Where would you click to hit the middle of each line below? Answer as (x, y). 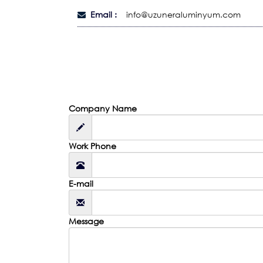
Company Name (103, 108)
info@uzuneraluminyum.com (183, 15)
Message (86, 221)
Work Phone (92, 146)
